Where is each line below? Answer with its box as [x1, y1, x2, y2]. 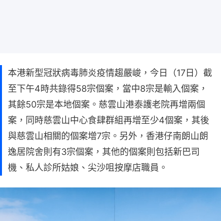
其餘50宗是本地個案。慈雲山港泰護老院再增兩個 [8, 99, 205, 110]
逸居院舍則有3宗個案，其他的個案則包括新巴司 [8, 147, 200, 157]
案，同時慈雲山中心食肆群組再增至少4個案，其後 [8, 115, 209, 125]
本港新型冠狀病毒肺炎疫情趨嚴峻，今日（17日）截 [8, 68, 212, 78]
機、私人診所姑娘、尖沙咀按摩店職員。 [8, 162, 168, 173]
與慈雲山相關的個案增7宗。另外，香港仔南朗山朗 [8, 131, 208, 141]
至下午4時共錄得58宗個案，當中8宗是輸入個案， [8, 83, 208, 94]
